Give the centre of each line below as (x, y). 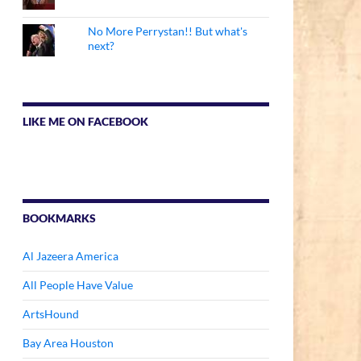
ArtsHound (51, 314)
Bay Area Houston (68, 343)
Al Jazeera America (71, 256)
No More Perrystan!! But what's (168, 31)
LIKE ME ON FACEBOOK (85, 121)
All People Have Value (78, 285)
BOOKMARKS (59, 218)
